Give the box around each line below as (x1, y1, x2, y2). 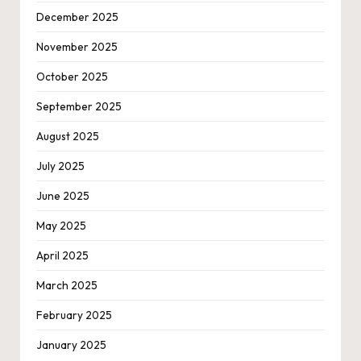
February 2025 (36, 307, 112, 322)
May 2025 (36, 218, 86, 233)
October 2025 (36, 68, 108, 84)
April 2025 (36, 247, 89, 263)
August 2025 (36, 128, 99, 143)
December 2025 (36, 9, 118, 24)
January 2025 (36, 337, 106, 352)
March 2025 (36, 277, 98, 293)
